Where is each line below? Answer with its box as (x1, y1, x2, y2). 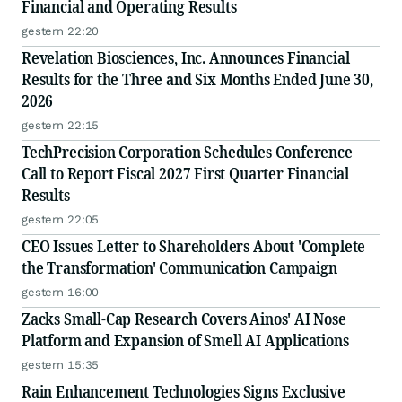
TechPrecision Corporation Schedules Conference (22, 141, 353, 163)
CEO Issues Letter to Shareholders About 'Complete (22, 235, 366, 258)
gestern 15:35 (22, 358, 100, 372)
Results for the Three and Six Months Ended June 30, (22, 68, 373, 91)
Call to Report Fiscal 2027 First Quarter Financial (22, 162, 349, 185)
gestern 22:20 (22, 24, 100, 39)
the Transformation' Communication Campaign (22, 257, 337, 279)
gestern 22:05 (22, 213, 100, 227)
